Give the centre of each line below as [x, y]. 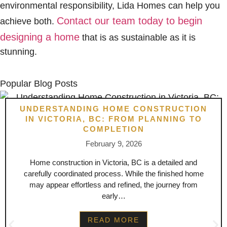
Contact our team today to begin [129, 21]
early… [113, 196]
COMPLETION [113, 129]
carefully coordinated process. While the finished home [113, 174]
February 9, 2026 [113, 144]
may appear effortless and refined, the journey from [113, 185]
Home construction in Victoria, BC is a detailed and [113, 163]
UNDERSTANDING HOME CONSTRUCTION [113, 109]
